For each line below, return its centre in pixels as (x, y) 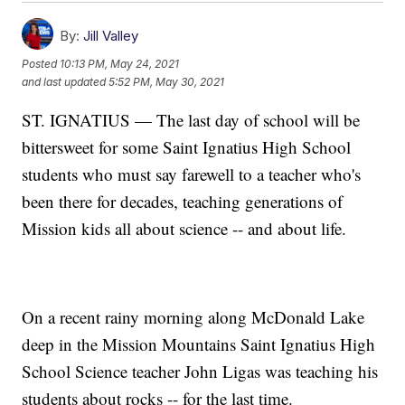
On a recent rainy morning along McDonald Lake (193, 316)
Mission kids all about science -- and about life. (184, 228)
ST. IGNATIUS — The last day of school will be (191, 119)
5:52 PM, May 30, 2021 (167, 82)
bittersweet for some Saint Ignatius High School (187, 146)
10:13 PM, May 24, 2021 (120, 64)
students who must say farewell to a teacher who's (192, 174)
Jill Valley (111, 35)
